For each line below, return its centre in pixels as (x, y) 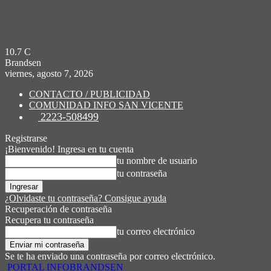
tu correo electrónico (156, 231)
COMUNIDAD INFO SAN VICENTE (106, 105)
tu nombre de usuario (157, 161)
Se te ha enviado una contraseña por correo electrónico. (110, 256)
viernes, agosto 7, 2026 (49, 73)
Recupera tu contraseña (49, 220)
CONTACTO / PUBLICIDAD (90, 94)
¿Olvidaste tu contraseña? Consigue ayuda (86, 198)
